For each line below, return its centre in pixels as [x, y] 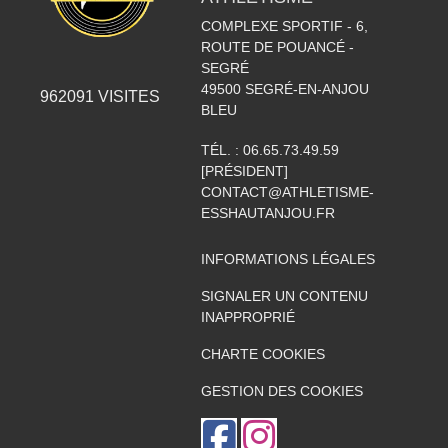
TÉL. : [221, 150]
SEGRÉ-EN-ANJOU [306, 89]
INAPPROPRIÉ [247, 317]
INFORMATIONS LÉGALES [287, 259]
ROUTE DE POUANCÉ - [277, 47]
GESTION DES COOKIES [281, 391]
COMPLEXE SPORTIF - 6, [284, 26]
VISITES [127, 96]
